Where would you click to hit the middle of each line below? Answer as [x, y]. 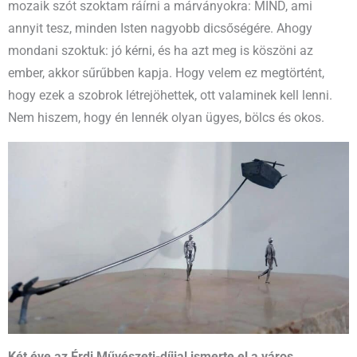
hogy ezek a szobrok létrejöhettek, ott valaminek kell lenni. [170, 96]
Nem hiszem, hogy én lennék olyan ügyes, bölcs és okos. [166, 118]
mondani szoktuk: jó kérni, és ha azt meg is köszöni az [161, 51]
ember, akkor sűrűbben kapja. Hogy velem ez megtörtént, [166, 74]
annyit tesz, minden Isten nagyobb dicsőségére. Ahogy [160, 29]
